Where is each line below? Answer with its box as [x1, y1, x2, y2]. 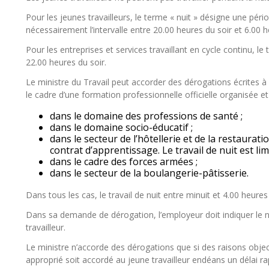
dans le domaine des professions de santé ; [50, 109, 243, 122]
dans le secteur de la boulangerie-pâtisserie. [50, 166, 249, 180]
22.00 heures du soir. [26, 56, 106, 68]
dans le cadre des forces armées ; [50, 155, 198, 168]
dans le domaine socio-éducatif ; [50, 121, 193, 134]
